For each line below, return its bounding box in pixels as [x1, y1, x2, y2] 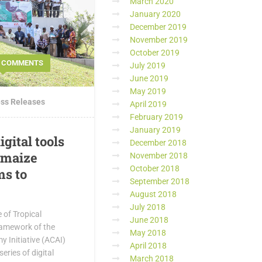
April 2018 [130, 241, 167, 250]
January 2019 [130, 125, 181, 135]
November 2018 [130, 151, 188, 160]
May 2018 [130, 228, 166, 237]
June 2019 [130, 74, 168, 83]
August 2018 [130, 189, 177, 199]
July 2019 [130, 61, 166, 70]
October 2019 [130, 48, 180, 57]
